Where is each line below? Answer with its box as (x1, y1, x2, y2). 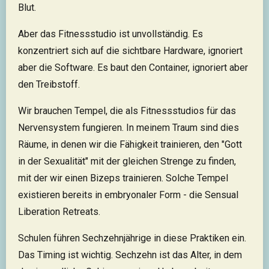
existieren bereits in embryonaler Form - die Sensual (18, 189, 238, 201)
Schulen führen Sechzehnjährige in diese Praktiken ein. (18, 232, 246, 244)
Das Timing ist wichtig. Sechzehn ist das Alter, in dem (18, 249, 242, 261)
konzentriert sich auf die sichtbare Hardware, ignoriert (18, 45, 243, 57)
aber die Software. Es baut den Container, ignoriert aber (18, 62, 248, 74)
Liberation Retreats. (18, 206, 100, 218)
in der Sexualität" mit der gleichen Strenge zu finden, (18, 156, 236, 168)
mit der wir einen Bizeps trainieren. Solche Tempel (18, 172, 228, 184)
